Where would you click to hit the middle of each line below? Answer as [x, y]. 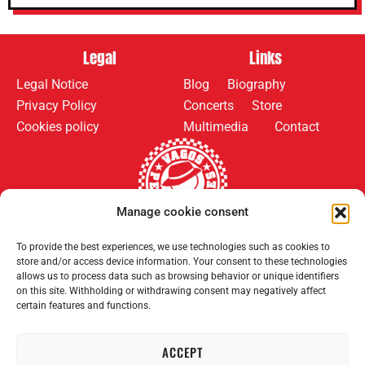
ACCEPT [182, 352]
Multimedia [216, 127]
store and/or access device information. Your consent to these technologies [182, 262]
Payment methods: [266, 252]
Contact [297, 127]
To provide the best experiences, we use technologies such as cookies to [173, 247]
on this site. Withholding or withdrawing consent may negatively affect [171, 291]
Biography [257, 85]
